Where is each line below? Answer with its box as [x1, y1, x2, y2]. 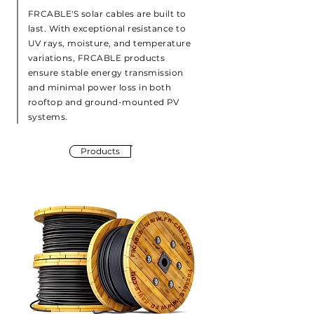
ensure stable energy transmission [28, 67, 184, 78]
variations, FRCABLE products [28, 53, 165, 63]
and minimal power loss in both [28, 82, 172, 93]
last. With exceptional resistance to [28, 23, 186, 34]
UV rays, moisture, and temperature [28, 38, 191, 48]
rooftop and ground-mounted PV [28, 97, 179, 107]
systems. [28, 111, 68, 122]
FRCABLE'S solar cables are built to [28, 8, 186, 19]
